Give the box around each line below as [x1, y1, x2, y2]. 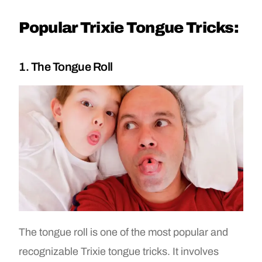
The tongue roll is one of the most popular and [19, 226, 229, 239]
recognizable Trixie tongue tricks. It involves [19, 246, 219, 258]
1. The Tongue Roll [19, 60, 113, 73]
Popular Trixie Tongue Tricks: [19, 19, 239, 36]
